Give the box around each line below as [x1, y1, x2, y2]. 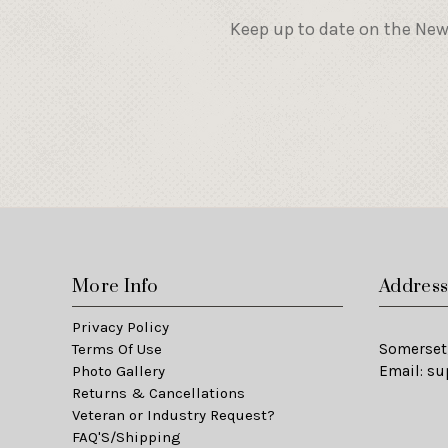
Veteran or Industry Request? [72, 405, 275, 424]
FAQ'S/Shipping [72, 427, 181, 446]
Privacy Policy [72, 317, 169, 336]
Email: [379, 361, 428, 380]
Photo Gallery [72, 361, 165, 380]
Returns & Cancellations [72, 383, 245, 402]
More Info [72, 275, 159, 299]
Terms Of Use [72, 339, 162, 358]
